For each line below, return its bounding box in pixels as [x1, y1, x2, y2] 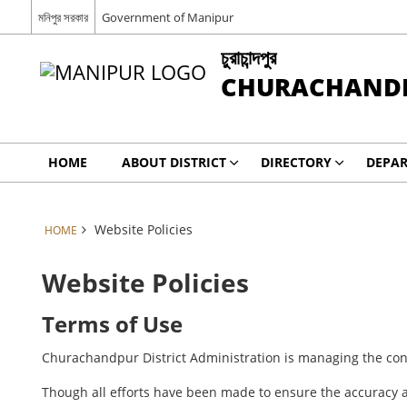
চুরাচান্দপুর [220, 44, 276, 70]
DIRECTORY [260, 154, 332, 171]
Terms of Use [42, 310, 184, 339]
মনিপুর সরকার [37, 8, 88, 25]
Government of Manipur [101, 8, 233, 25]
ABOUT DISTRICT [121, 154, 226, 171]
